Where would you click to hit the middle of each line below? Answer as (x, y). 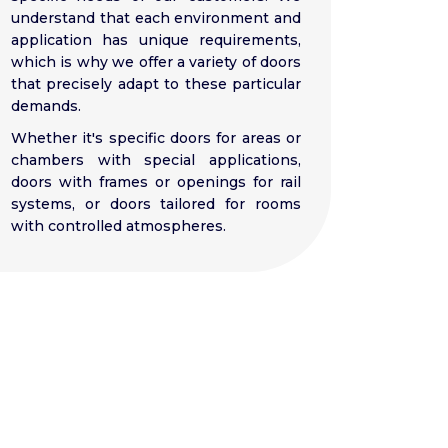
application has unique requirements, (156, 39)
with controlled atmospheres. (118, 225)
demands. (46, 105)
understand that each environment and (156, 17)
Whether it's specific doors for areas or (156, 137)
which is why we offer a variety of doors (156, 61)
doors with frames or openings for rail (156, 181)
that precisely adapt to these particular (156, 83)
